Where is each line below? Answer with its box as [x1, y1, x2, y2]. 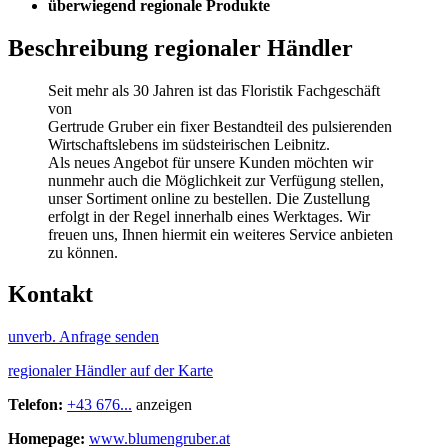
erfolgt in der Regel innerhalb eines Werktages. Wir [48, 207, 370, 225]
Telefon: [8, 396, 67, 414]
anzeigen [136, 396, 192, 414]
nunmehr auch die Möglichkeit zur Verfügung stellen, [48, 171, 384, 189]
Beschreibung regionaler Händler [8, 34, 353, 61]
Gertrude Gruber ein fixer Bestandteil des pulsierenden [48, 117, 392, 135]
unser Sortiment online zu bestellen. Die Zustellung [48, 189, 370, 207]
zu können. [48, 243, 118, 261]
